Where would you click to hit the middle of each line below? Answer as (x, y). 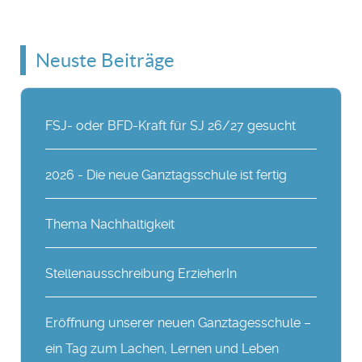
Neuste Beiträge (105, 60)
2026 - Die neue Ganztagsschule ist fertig (166, 175)
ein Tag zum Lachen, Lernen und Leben (162, 349)
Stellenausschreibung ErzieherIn (141, 274)
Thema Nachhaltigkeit (110, 224)
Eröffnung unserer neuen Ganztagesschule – (179, 323)
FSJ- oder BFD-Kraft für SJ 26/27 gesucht (171, 126)
